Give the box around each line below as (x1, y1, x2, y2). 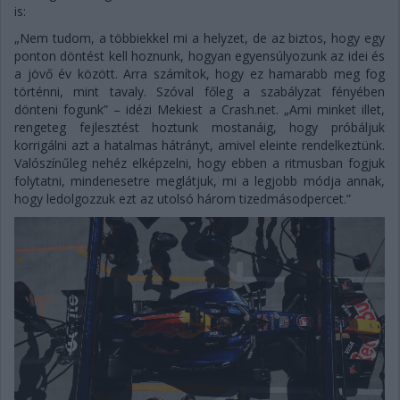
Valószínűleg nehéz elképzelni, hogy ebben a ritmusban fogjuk (14, 154, 385, 171)
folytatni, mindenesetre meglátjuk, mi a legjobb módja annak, (14, 171, 385, 189)
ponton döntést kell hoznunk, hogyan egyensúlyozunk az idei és (14, 46, 385, 64)
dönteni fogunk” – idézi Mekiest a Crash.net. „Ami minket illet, (14, 100, 385, 118)
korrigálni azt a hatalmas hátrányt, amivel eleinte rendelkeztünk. (14, 136, 385, 154)
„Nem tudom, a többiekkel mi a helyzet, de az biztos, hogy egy (14, 29, 385, 46)
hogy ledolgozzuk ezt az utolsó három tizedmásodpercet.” (14, 189, 351, 207)
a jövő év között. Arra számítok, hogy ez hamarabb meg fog (14, 64, 385, 82)
